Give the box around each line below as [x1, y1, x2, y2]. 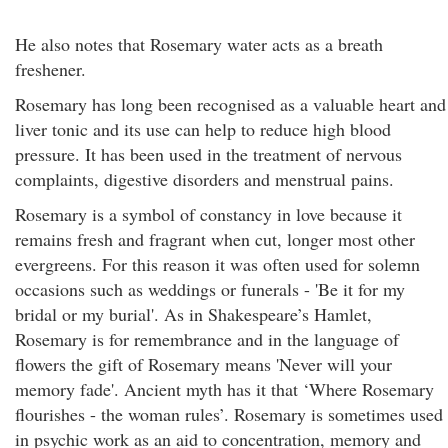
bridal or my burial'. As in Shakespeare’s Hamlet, [15, 302, 372, 326]
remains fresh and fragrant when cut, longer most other [15, 227, 415, 251]
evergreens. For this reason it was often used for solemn [15, 252, 420, 276]
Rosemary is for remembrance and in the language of [15, 327, 399, 351]
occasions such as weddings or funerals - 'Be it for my [15, 277, 405, 301]
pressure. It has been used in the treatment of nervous [15, 142, 402, 166]
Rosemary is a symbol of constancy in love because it [15, 202, 402, 226]
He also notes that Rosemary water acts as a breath [15, 32, 383, 56]
